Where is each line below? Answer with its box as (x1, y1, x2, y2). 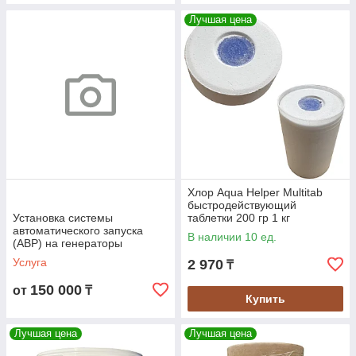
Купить (246, 292, 285, 306)
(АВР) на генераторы (13, 237, 122, 250)
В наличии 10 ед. (188, 230, 277, 244)
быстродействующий (188, 199, 296, 212)
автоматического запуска (13, 224, 143, 238)
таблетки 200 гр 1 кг (188, 211, 290, 225)
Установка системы (13, 211, 113, 225)
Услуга (13, 256, 47, 269)
